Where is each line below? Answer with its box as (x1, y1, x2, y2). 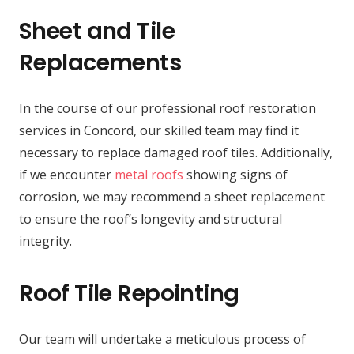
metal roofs (115, 165, 183, 183)
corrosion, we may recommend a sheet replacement (19, 187, 325, 205)
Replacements (19, 46, 182, 78)
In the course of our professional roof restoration (19, 99, 316, 117)
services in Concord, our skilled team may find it (19, 121, 299, 139)
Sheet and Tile (19, 14, 175, 47)
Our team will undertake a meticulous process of (19, 330, 306, 348)
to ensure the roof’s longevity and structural (19, 209, 282, 228)
